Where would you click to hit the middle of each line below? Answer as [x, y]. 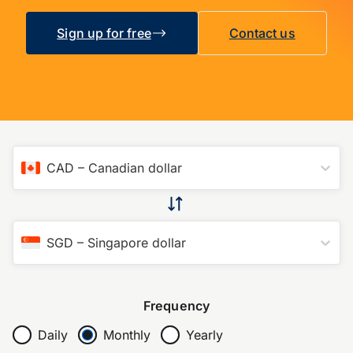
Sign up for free [104, 33]
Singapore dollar [137, 243]
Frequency [176, 306]
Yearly [204, 334]
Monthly [126, 334]
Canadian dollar [135, 168]
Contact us [262, 33]
